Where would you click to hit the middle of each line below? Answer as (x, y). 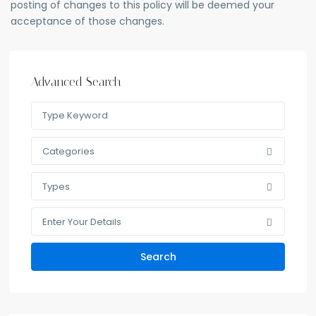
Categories (69, 152)
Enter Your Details (82, 222)
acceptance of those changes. (88, 22)
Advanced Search (77, 82)
